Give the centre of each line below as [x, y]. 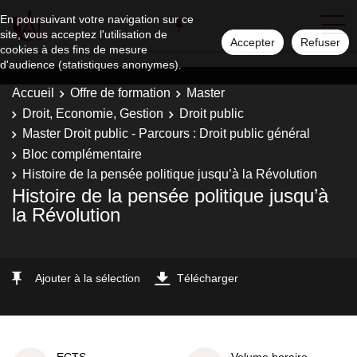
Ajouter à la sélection [88, 278]
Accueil [33, 93]
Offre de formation [120, 93]
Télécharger [208, 278]
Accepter [253, 42]
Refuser [320, 42]
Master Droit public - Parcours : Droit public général [166, 133]
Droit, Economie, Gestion [93, 113]
